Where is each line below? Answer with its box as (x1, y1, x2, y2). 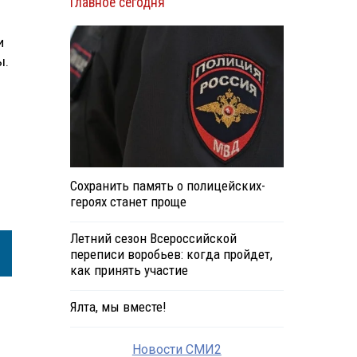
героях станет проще (69, 194, 186, 210)
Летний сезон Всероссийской (69, 230, 237, 247)
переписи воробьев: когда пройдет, (69, 246, 273, 263)
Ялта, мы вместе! (69, 299, 166, 316)
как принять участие (69, 262, 188, 279)
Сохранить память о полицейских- (69, 178, 265, 194)
